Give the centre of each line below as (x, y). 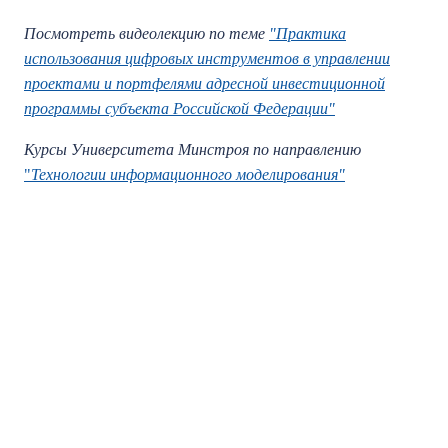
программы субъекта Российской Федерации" (179, 108)
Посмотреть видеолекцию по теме (146, 33)
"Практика (307, 33)
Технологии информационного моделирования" (188, 174)
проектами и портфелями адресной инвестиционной (204, 83)
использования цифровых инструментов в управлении (207, 58)
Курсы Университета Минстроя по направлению (192, 149)
